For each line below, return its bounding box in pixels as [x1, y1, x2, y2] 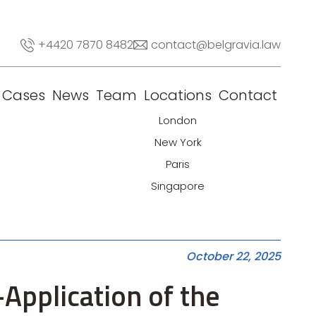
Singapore [151, 178, 205, 193]
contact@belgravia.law [151, 37, 281, 53]
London [159, 113, 197, 128]
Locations [144, 85, 212, 105]
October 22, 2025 [186, 248, 281, 265]
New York [154, 135, 202, 150]
